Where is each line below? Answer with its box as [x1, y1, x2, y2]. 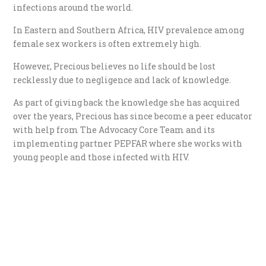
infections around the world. [13, 2, 134, 14]
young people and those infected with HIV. [13, 151, 190, 163]
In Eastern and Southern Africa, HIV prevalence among [13, 24, 245, 36]
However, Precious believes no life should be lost [13, 61, 216, 72]
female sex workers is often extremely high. [13, 38, 202, 50]
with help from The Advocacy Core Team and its [13, 124, 216, 136]
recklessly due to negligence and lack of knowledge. [13, 74, 232, 86]
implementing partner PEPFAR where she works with [13, 138, 243, 150]
